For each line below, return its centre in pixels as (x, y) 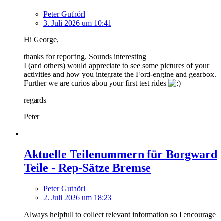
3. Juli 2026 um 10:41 (77, 23)
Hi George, (41, 40)
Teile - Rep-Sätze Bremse (87, 168)
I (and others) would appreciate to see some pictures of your (116, 66)
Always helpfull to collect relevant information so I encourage (120, 215)
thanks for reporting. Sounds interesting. (86, 57)
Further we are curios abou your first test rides (96, 83)
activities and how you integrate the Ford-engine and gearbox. (120, 74)
